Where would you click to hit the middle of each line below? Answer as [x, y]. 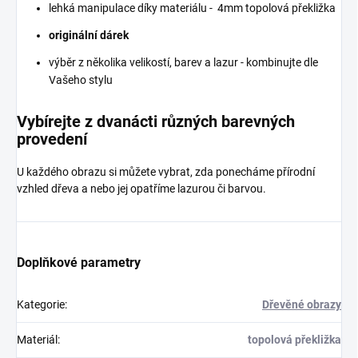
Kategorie [41, 304]
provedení [52, 139]
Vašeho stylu [81, 80]
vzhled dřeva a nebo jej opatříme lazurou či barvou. [141, 188]
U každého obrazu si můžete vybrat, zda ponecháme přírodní [166, 171]
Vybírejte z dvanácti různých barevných [156, 121]
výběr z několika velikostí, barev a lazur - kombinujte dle [183, 62]
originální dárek [89, 35]
